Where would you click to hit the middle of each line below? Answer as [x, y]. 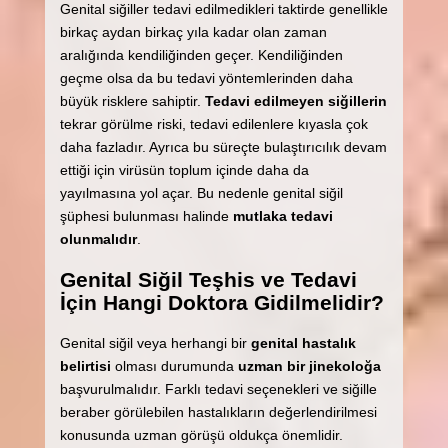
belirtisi [85, 365]
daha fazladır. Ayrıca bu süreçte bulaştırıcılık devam [223, 146]
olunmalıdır [98, 238]
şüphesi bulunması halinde [146, 215]
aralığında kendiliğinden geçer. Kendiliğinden [201, 54]
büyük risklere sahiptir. [132, 100]
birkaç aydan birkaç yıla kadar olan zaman [193, 31]
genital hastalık [303, 342]
